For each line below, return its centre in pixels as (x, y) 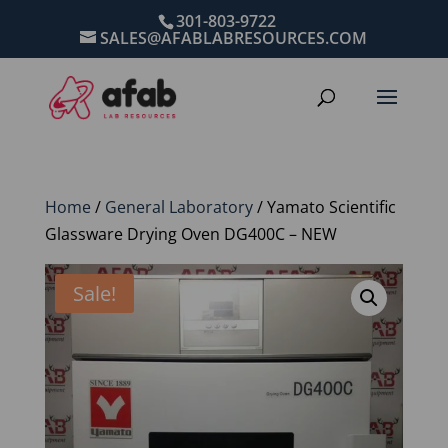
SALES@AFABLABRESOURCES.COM (234, 38)
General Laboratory (178, 207)
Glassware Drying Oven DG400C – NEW (190, 234)
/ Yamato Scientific (324, 207)
